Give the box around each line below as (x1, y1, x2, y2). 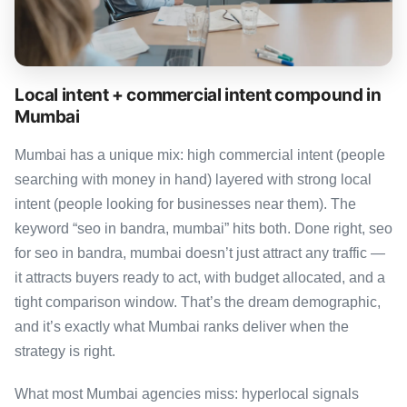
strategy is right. (15, 342, 115, 359)
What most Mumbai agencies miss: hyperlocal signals (15, 385, 359, 402)
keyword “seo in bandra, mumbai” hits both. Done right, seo (15, 220, 392, 236)
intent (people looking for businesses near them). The (15, 195, 356, 212)
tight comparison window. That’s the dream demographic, (15, 293, 381, 310)
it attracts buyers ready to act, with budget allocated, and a (15, 269, 385, 285)
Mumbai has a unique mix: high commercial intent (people (15, 146, 385, 163)
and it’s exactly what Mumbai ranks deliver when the (15, 318, 349, 334)
